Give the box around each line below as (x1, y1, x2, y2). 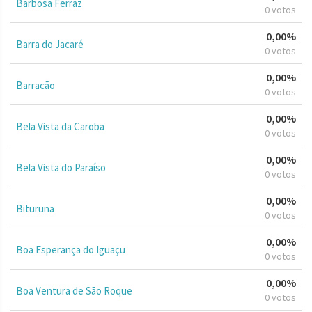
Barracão (16, 78, 55, 92)
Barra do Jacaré (16, 37, 84, 51)
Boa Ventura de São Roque (16, 283, 132, 297)
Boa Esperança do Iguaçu (16, 242, 125, 256)
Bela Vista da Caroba (16, 119, 104, 133)
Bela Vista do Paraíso (16, 160, 106, 174)
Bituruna (16, 201, 54, 215)
